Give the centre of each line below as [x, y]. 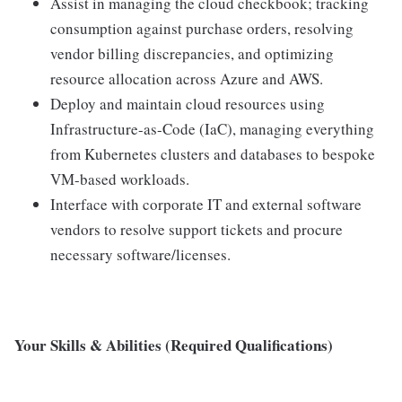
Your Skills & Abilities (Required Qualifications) [174, 345]
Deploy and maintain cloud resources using [188, 103]
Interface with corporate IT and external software [206, 204]
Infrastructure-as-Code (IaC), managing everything [212, 128]
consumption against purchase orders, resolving [202, 28]
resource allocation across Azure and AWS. [187, 78]
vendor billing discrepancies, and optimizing [192, 53]
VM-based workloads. [120, 179]
